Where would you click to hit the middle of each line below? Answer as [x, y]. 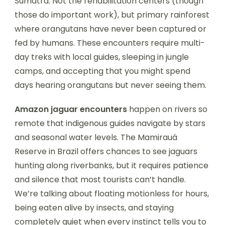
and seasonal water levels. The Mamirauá [96, 137]
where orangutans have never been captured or [110, 29]
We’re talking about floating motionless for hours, [112, 193]
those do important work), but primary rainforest [112, 15]
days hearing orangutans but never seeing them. [110, 85]
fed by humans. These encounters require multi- [110, 43]
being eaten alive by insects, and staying [94, 207]
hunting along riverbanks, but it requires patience [111, 165]
